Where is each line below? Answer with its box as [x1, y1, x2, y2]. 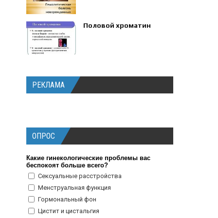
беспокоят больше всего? [26, 162, 109, 169]
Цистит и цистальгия [38, 207, 100, 215]
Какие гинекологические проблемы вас [26, 154, 151, 162]
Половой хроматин [83, 21, 151, 29]
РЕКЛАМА [32, 80, 65, 90]
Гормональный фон [38, 196, 97, 203]
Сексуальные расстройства [38, 172, 122, 180]
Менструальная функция [38, 184, 111, 191]
